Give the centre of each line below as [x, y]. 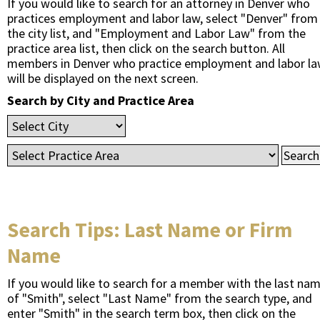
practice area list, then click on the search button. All [146, 48]
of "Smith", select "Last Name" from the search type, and [160, 298]
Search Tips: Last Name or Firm [150, 230]
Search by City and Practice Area [101, 100]
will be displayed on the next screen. [103, 78]
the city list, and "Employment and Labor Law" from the [156, 33]
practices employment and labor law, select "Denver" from [162, 18]
